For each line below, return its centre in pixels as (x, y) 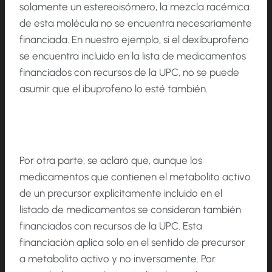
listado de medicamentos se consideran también (130, 209)
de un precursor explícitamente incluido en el (121, 193)
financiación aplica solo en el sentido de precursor (132, 242)
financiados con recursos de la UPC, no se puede (129, 72)
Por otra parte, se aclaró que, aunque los (111, 160)
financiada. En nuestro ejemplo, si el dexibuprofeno (134, 39)
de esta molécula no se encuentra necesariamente (136, 23)
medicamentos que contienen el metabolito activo (135, 176)
